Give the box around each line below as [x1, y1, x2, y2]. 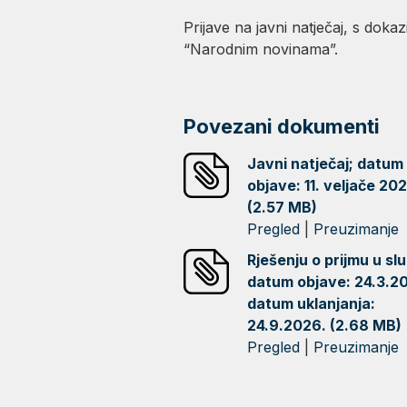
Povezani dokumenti [183, 114, 380, 138]
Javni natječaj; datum [246, 154, 403, 173]
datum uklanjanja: [246, 294, 375, 313]
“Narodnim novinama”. [183, 40, 338, 58]
